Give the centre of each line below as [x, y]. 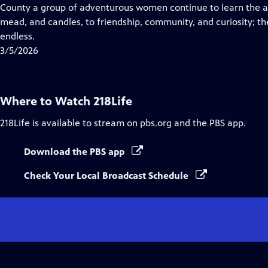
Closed [96, 7]
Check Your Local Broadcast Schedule [107, 176]
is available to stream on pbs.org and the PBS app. [138, 123]
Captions [101, 21]
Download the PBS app [75, 152]
